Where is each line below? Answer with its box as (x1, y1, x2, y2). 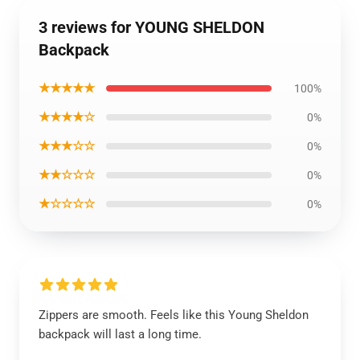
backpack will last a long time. (39, 327, 202, 342)
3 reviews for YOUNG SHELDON (39, 18, 264, 37)
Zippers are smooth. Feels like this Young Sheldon (39, 308, 309, 322)
